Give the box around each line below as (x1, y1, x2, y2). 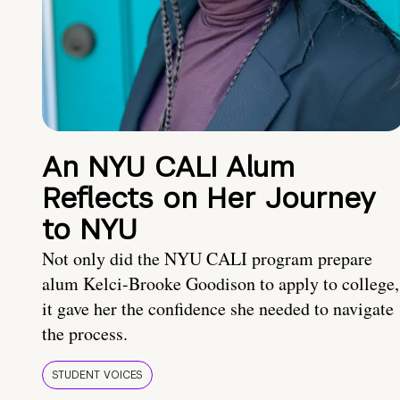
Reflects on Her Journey (42, 179, 376, 217)
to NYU (42, 211, 137, 248)
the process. (42, 321, 128, 346)
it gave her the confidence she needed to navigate (42, 296, 394, 321)
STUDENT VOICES (52, 368, 143, 383)
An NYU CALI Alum (42, 148, 295, 186)
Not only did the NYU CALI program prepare (42, 246, 372, 271)
